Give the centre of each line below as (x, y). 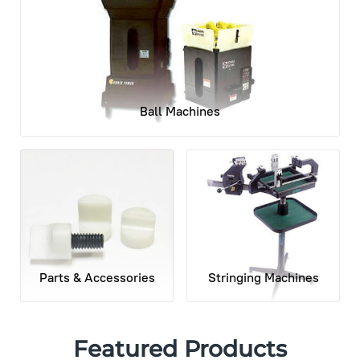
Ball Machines (180, 111)
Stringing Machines (263, 277)
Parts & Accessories (97, 277)
